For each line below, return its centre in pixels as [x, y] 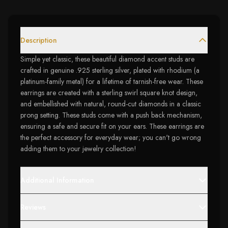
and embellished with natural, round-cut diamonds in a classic [111, 104]
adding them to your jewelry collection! [78, 149]
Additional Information [57, 180]
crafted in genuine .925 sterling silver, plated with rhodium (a [110, 70]
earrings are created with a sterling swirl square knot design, [109, 93]
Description [39, 40]
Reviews [33, 207]
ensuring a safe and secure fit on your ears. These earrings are [112, 126]
